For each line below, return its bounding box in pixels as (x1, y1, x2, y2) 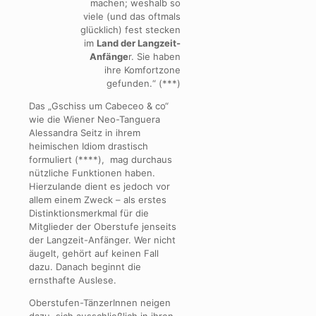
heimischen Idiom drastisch (29, 140, 148, 152)
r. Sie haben (128, 51, 181, 63)
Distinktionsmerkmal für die (29, 207, 149, 219)
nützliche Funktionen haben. (29, 167, 155, 179)
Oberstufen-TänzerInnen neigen (29, 297, 171, 309)
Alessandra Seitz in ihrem (29, 127, 140, 139)
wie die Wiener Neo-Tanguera (29, 114, 160, 126)
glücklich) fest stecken (80, 24, 181, 36)
